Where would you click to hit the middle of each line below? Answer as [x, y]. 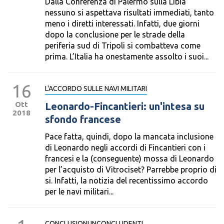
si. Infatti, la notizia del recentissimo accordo [126, 180]
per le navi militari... [79, 191]
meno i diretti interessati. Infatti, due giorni [122, 23]
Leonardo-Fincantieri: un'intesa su [125, 106]
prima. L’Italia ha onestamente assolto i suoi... [127, 56]
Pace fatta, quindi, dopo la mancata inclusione [129, 136]
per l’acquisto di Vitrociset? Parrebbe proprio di [131, 169]
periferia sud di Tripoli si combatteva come [123, 45]
